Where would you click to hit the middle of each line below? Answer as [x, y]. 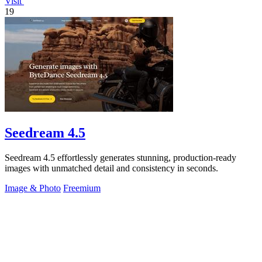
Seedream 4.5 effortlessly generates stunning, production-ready [120, 158]
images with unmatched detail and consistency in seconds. [111, 168]
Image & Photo [33, 188]
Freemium [82, 188]
